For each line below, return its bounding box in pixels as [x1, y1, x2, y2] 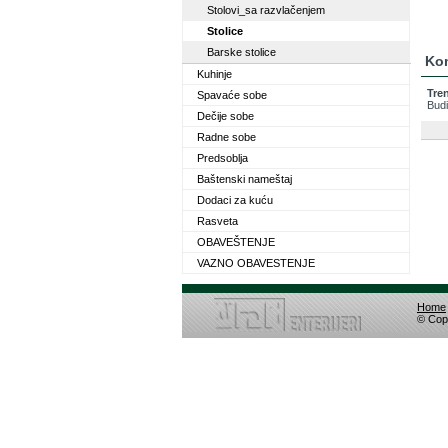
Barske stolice [207, 46, 276, 58]
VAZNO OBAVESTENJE [197, 257, 315, 269]
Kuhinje [197, 68, 232, 80]
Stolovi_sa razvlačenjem [207, 4, 325, 16]
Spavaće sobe [197, 89, 267, 101]
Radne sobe [197, 131, 256, 143]
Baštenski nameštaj [197, 173, 292, 185]
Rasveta [197, 215, 238, 227]
